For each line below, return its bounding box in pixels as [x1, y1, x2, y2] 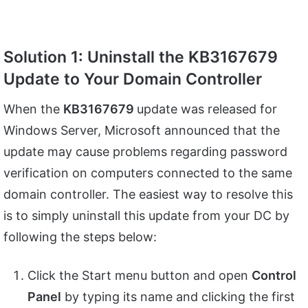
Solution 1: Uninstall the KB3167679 [3, 47, 278, 67]
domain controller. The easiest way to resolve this [3, 186, 293, 201]
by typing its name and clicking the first [61, 289, 295, 304]
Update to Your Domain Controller [3, 69, 262, 89]
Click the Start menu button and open [27, 267, 252, 283]
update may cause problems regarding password [3, 144, 287, 159]
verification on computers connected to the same [3, 165, 292, 180]
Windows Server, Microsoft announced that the [3, 122, 280, 137]
